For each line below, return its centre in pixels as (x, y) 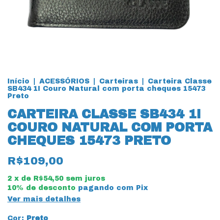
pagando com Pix (112, 188)
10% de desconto (41, 188)
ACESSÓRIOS (64, 81)
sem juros (85, 179)
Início (18, 81)
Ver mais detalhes (44, 199)
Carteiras (119, 81)
